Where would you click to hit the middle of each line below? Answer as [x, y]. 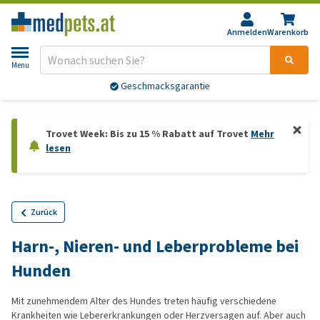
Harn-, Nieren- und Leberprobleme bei [155, 246]
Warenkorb [288, 32]
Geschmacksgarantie [164, 86]
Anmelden [247, 32]
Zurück [44, 212]
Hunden [41, 271]
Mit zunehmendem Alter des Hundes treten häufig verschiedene [144, 301]
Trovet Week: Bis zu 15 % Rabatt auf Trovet [148, 134]
